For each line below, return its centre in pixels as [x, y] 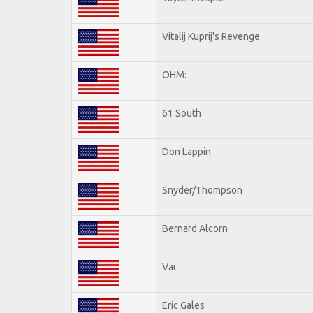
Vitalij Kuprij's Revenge [211, 36]
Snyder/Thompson [202, 190]
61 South [182, 113]
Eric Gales [183, 305]
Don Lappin [187, 151]
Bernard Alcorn [195, 228]
